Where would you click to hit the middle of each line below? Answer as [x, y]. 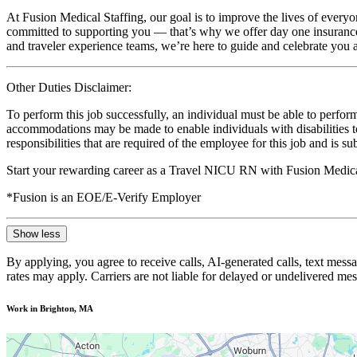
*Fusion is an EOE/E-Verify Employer [104, 197]
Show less [37, 233]
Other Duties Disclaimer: [69, 87]
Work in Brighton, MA [50, 308]
